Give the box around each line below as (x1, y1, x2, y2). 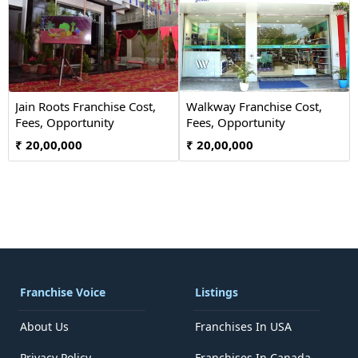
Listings (195, 284, 238, 300)
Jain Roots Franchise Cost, (15, 98, 156, 114)
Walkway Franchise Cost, (186, 98, 322, 114)
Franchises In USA (195, 319, 292, 334)
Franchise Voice (20, 284, 105, 300)
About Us (20, 319, 69, 334)
